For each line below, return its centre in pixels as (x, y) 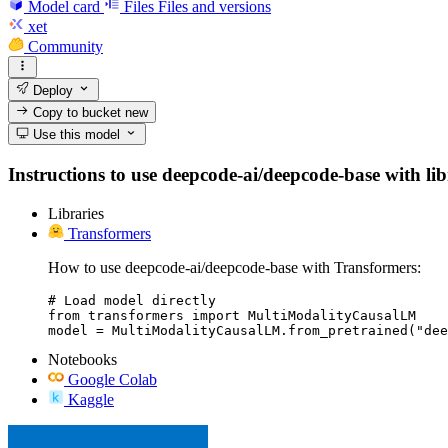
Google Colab (112, 379)
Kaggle (91, 399)
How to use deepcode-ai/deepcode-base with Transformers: (234, 267)
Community (65, 46)
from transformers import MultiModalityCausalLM (232, 315)
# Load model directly (132, 300)
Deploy (51, 90)
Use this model (75, 135)
